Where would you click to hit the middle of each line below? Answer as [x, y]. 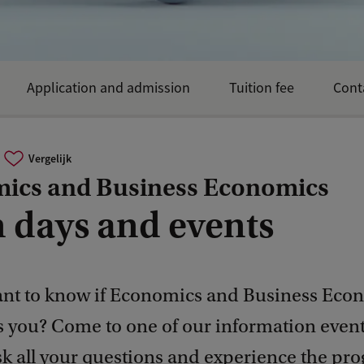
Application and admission [108, 88]
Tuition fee [262, 88]
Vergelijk [50, 158]
